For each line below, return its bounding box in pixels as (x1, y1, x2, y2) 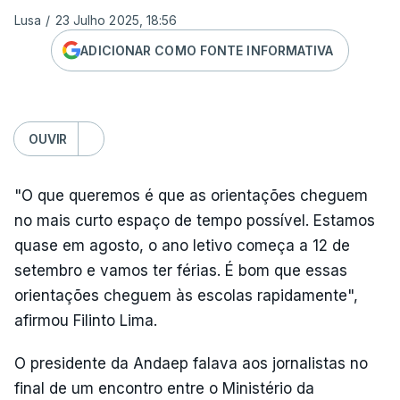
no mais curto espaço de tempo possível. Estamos (14, 212, 375, 229)
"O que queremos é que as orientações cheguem (14, 187, 368, 204)
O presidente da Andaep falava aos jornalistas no (14, 354, 368, 372)
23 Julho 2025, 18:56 (54, 12, 178, 28)
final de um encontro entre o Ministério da (14, 379, 314, 397)
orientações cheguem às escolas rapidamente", (14, 287, 358, 304)
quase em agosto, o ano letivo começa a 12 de (14, 237, 350, 254)
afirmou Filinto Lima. (14, 312, 157, 329)
